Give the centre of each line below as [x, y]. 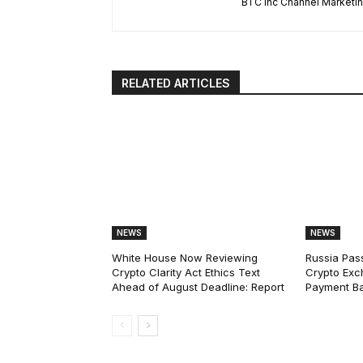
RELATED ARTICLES [176, 83]
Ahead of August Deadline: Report [198, 287]
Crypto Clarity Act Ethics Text [186, 273]
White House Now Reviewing [185, 258]
